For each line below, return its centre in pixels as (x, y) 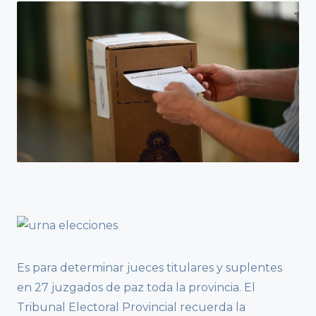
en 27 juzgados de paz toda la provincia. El (136, 288)
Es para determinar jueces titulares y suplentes (150, 268)
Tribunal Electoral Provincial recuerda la (131, 308)
